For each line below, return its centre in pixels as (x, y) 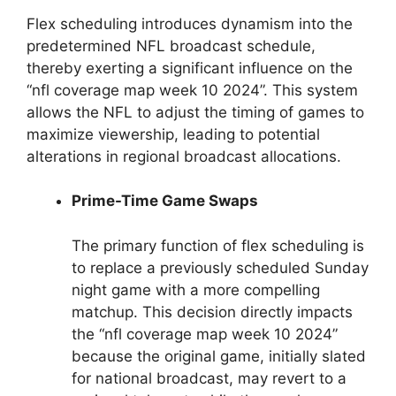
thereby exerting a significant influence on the (190, 68)
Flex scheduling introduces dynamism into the (190, 23)
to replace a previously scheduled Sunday (220, 267)
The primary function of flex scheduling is (218, 245)
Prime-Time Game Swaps (165, 201)
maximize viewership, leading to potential (173, 134)
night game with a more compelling (196, 289)
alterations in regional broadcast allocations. (184, 156)
